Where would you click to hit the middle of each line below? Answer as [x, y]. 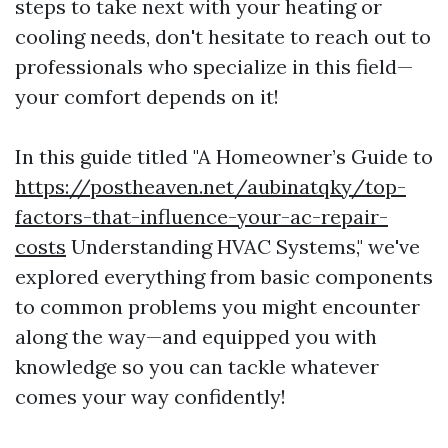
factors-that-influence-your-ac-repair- [201, 216]
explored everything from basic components [224, 276]
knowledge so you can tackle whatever [197, 366]
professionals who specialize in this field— [214, 66]
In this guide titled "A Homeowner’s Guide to [224, 156]
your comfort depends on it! [147, 96]
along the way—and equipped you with [196, 336]
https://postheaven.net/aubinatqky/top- [210, 186]
